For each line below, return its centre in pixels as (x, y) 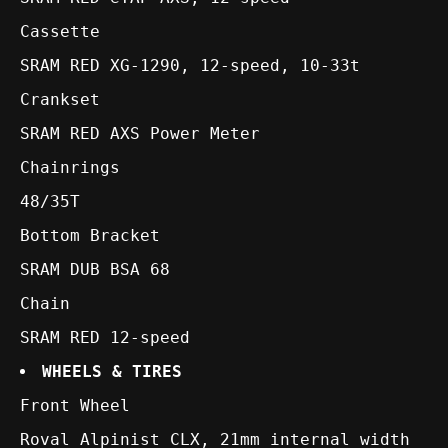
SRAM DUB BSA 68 (95, 270)
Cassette (60, 32)
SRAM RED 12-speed (105, 338)
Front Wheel (75, 406)
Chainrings (70, 168)
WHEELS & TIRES (112, 372)
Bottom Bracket (90, 236)
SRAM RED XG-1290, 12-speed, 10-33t (190, 66)
